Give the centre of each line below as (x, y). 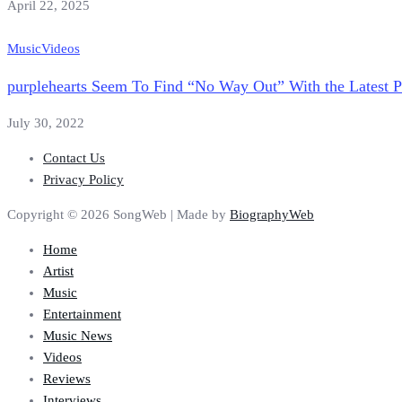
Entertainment (82, 315)
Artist (58, 271)
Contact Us (74, 158)
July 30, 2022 (46, 123)
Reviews (67, 379)
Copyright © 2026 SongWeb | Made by (118, 215)
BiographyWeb (272, 215)
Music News (78, 336)
